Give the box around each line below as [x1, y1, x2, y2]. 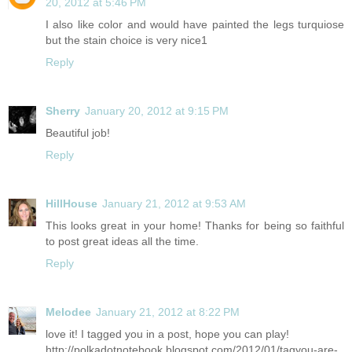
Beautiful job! [46, 126, 110, 139]
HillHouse [46, 196, 97, 210]
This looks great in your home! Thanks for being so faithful [46, 218, 344, 232]
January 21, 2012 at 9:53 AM [102, 196, 246, 210]
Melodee [46, 305, 91, 318]
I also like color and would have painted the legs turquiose [46, 17, 344, 31]
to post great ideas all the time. [46, 234, 199, 247]
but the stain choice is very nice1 [46, 33, 207, 46]
